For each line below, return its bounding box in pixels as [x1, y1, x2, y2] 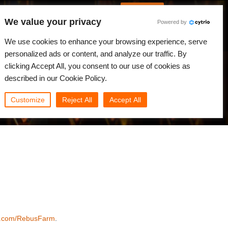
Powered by [157, 19, 187, 25]
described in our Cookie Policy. [5, 74, 107, 82]
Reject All [62, 96, 92, 104]
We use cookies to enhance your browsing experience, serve [5, 37, 207, 46]
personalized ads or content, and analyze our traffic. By [5, 49, 187, 58]
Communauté [43, 28, 98, 39]
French [30, 4, 50, 12]
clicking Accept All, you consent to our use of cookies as [5, 62, 190, 70]
